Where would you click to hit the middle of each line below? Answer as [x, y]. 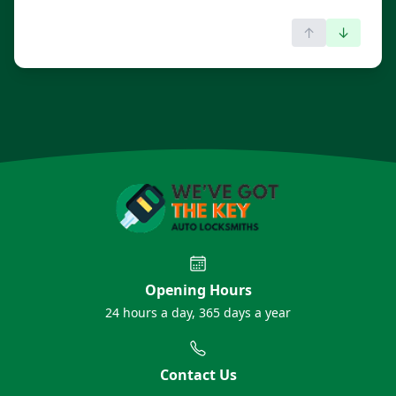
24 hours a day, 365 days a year [198, 313]
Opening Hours [198, 290]
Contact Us [198, 375]
